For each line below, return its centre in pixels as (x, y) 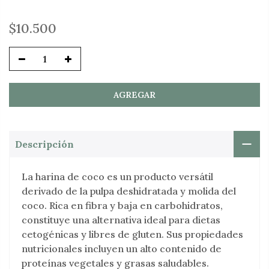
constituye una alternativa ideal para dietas (121, 220)
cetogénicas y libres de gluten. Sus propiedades (132, 234)
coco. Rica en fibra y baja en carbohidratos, (122, 206)
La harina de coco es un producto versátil (117, 177)
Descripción (44, 144)
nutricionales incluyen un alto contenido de (122, 249)
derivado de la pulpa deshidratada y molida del (129, 191)
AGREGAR (134, 95)
